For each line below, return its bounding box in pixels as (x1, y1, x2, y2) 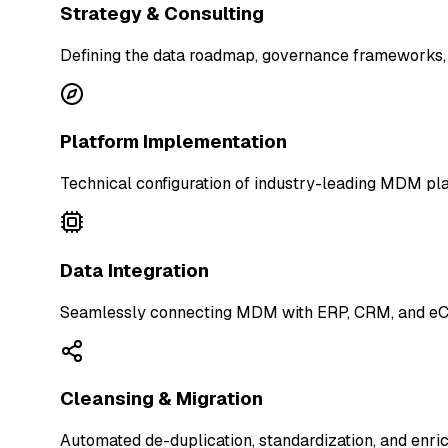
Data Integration (60, 257, 210, 283)
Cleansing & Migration (60, 386, 264, 412)
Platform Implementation (60, 129, 288, 155)
